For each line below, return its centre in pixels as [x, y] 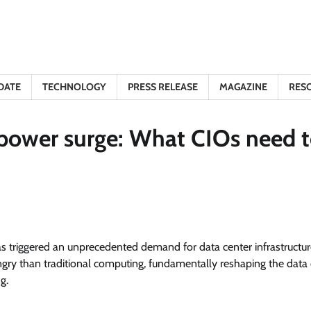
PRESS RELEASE [163, 87]
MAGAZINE [243, 87]
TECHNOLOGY [74, 87]
